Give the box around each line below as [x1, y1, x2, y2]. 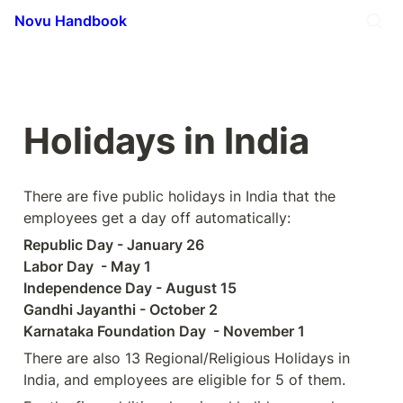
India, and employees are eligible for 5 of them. [23, 371, 345, 389]
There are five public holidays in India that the [23, 187, 336, 205]
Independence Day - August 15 [23, 279, 240, 297]
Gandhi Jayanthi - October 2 [23, 300, 221, 318]
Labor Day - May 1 [23, 257, 155, 275]
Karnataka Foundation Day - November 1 [23, 322, 305, 340]
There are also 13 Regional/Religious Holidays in [23, 349, 350, 367]
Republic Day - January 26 [23, 236, 208, 254]
